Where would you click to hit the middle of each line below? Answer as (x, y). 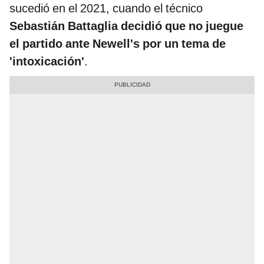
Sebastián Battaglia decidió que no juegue (126, 26)
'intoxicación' (47, 62)
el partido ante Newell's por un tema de (118, 44)
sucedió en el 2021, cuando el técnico (106, 9)
